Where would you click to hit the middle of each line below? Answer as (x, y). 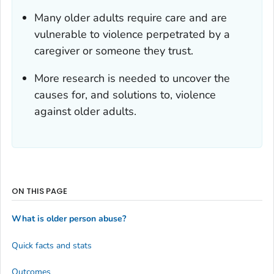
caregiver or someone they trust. (114, 50)
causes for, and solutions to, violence (125, 94)
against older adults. (85, 111)
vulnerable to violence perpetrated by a (132, 34)
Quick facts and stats (52, 245)
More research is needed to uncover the (132, 78)
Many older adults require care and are (131, 17)
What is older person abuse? (69, 219)
